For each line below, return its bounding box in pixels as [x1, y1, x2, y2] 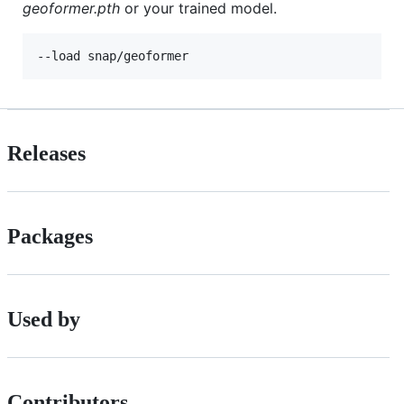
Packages [7, 225, 93, 249]
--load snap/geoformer [37, 48, 188, 63]
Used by [7, 308, 80, 332]
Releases [7, 142, 86, 166]
